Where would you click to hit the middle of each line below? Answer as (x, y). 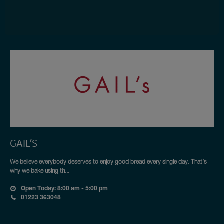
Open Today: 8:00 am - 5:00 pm (64, 189)
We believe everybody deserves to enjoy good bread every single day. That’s (108, 162)
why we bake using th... (40, 171)
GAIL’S (24, 144)
